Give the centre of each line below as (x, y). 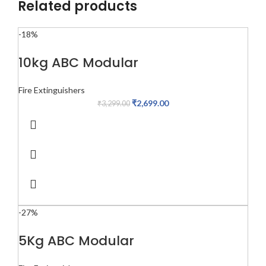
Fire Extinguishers (52, 90)
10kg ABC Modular (78, 63)
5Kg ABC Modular (76, 241)
